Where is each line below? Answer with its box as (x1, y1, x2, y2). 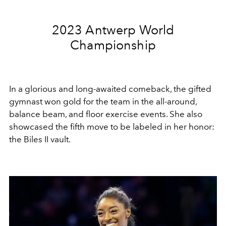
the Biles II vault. (9, 134, 71, 144)
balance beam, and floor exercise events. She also (9, 108, 202, 119)
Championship (70, 37, 156, 52)
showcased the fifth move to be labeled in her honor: (9, 121, 214, 132)
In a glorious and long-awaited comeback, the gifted (9, 83, 211, 94)
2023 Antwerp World (51, 22, 175, 37)
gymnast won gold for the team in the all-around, (9, 96, 197, 106)
